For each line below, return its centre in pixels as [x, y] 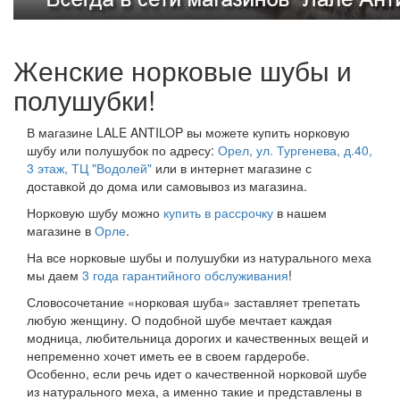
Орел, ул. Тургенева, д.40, [295, 150]
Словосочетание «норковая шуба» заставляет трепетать [193, 302]
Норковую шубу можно [95, 213]
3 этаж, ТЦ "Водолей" [89, 168]
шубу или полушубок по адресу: [122, 150]
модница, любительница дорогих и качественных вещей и [198, 338]
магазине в [61, 231]
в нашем [300, 213]
